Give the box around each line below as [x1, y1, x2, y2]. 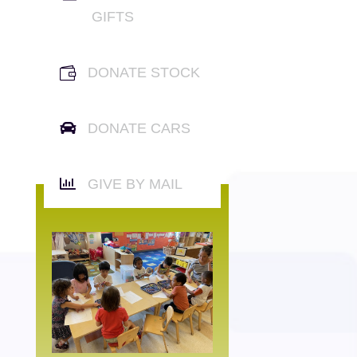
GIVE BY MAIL [87, 175, 182, 192]
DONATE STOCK [87, 64, 200, 80]
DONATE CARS [87, 120, 190, 136]
